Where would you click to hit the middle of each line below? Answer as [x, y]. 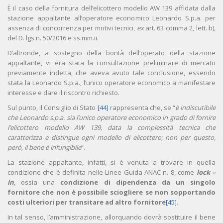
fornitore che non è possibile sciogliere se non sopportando [111, 192]
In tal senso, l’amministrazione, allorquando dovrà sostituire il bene [111, 217]
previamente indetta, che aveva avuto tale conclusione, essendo [111, 73]
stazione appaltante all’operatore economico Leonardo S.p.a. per [111, 18]
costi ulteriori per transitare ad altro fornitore [87, 202]
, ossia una [37, 182]
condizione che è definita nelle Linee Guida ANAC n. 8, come [102, 172]
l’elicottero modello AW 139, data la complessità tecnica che [111, 128]
